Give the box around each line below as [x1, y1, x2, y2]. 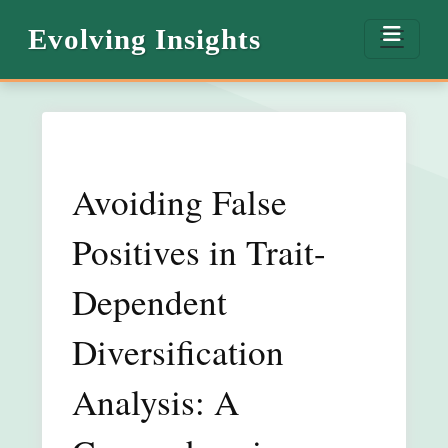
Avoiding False [72, 177, 287, 225]
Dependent [72, 277, 227, 325]
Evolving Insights [28, 22, 261, 55]
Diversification [72, 327, 284, 375]
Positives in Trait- [72, 227, 326, 275]
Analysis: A [72, 377, 239, 425]
